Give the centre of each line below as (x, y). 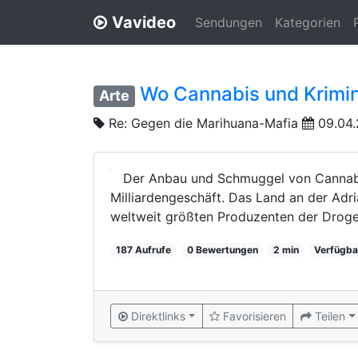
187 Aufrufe (144, 249)
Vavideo (144, 22)
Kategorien (308, 22)
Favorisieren (255, 316)
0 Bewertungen (222, 249)
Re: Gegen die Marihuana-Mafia (203, 123)
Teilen (330, 316)
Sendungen (229, 22)
